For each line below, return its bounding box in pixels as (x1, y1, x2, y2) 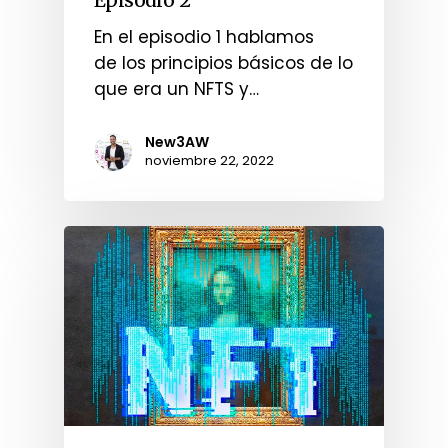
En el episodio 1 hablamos (94, 24, 314, 49)
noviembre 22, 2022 (145, 150, 274, 170)
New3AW (145, 131, 209, 152)
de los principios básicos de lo (94, 50, 353, 75)
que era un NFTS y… (94, 76, 259, 101)
